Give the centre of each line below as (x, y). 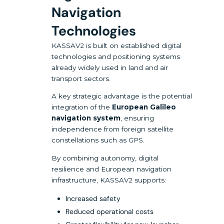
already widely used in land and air (110, 67)
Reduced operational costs (110, 212)
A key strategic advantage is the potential (122, 96)
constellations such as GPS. (98, 140)
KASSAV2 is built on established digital (117, 45)
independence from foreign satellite (113, 129)
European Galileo (144, 107)
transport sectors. (81, 78)
